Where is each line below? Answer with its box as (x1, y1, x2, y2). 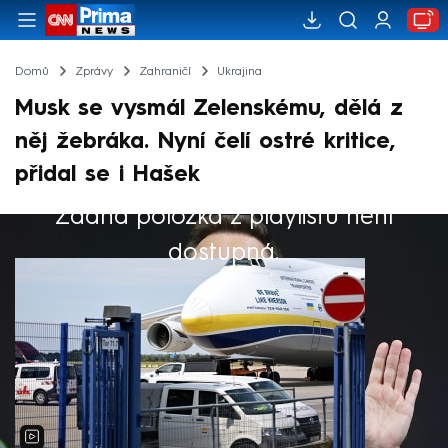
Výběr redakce (15, 218, 160, 238)
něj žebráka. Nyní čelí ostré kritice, (15, 130, 395, 153)
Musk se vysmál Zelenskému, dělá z (15, 97, 403, 120)
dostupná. (168, 237, 280, 266)
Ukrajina (216, 65, 262, 78)
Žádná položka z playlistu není (55, 201, 393, 230)
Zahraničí (138, 65, 191, 78)
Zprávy (74, 65, 113, 78)
